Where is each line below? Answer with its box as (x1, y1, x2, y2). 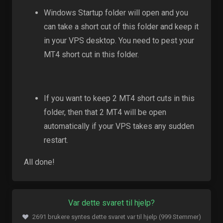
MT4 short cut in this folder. (44, 50, 139, 59)
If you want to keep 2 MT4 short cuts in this (44, 94, 195, 103)
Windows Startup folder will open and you (44, 8, 188, 17)
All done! (24, 157, 55, 167)
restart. (44, 135, 68, 145)
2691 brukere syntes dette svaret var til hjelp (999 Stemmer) (32, 213, 201, 221)
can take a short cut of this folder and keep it (44, 22, 199, 31)
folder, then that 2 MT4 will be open (44, 108, 166, 117)
